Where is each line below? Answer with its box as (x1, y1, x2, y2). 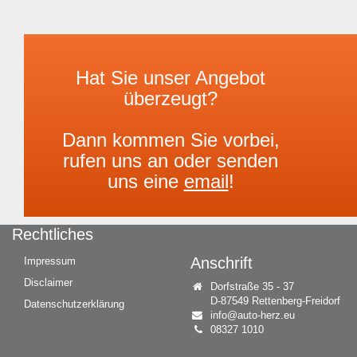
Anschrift (190, 254, 253, 273)
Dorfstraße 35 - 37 (210, 280, 294, 293)
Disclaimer (24, 277, 73, 289)
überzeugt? (124, 88, 218, 110)
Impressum (24, 255, 76, 268)
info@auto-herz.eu (210, 309, 295, 322)
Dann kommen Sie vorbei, (61, 129, 280, 151)
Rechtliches (12, 226, 93, 244)
